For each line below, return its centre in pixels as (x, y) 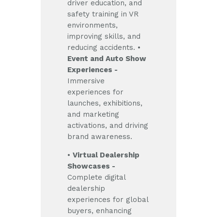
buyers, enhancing (100, 211)
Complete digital (97, 178)
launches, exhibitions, (105, 103)
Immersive (86, 81)
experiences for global (108, 200)
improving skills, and (104, 37)
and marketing (93, 115)
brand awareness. (100, 137)
